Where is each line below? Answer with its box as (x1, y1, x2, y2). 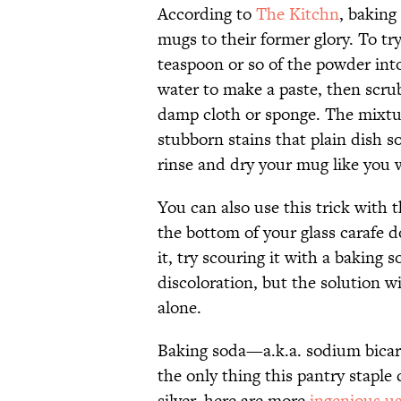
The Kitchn (256, 2, 339, 27)
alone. (158, 295, 201, 320)
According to (158, 2, 256, 27)
